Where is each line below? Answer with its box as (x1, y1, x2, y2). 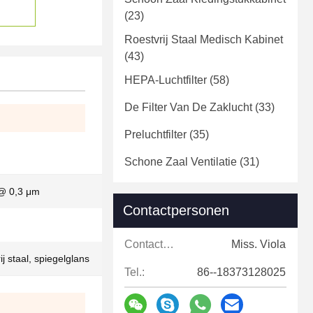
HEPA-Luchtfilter (124, 74, 207, 87)
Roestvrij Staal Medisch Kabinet (124, 34, 283, 46)
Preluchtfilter (124, 129, 187, 141)
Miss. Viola (231, 238, 286, 251)
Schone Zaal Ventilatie (124, 156, 237, 168)
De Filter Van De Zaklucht (124, 101, 252, 114)
